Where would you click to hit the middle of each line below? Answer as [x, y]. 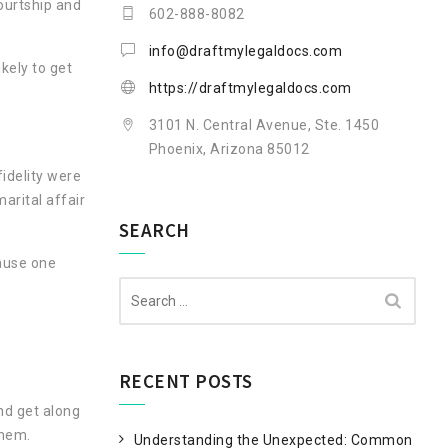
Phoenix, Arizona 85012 [229, 149]
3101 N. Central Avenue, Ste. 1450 [263, 125]
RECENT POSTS [185, 381]
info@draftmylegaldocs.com [245, 51]
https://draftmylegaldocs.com [250, 88]
